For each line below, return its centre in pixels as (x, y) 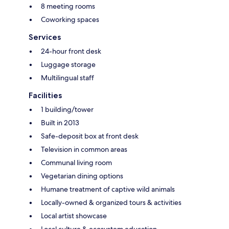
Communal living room (76, 162)
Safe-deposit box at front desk (90, 136)
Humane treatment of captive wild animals (108, 189)
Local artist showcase (74, 215)
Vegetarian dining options (82, 176)
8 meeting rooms (68, 6)
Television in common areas (84, 149)
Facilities (45, 95)
